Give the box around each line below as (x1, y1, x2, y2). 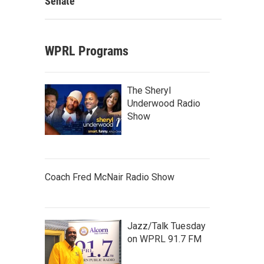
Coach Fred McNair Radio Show (45, 171, 174, 183)
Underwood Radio (127, 98, 200, 109)
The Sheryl (127, 85, 171, 96)
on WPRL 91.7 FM (127, 233, 202, 245)
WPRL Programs (45, 44, 128, 58)
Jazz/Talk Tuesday (127, 220, 206, 232)
